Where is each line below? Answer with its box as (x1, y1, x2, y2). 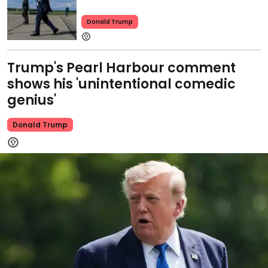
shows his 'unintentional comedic (7, 74, 236, 93)
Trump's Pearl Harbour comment (7, 58, 236, 77)
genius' (7, 90, 56, 109)
